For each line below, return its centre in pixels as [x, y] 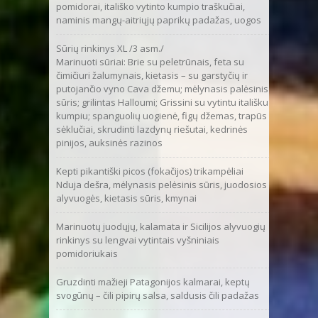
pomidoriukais [87, 253]
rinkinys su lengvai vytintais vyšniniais [138, 240]
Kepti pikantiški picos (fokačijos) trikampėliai [150, 171]
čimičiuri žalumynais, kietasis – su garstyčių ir [152, 75]
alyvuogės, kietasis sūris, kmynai [126, 198]
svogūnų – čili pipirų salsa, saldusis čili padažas [158, 295]
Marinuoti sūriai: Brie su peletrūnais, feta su [150, 61]
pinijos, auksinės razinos [109, 142]
